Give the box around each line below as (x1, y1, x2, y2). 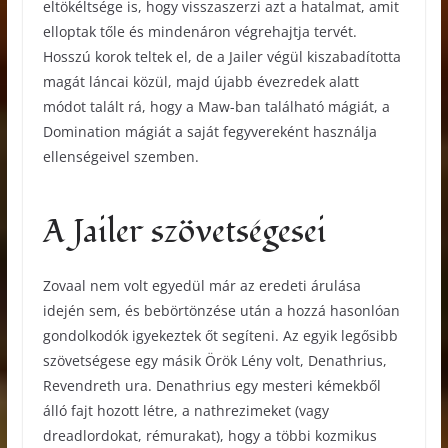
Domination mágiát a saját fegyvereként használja (42, 121, 377, 141)
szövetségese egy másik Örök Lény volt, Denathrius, (42, 351, 387, 371)
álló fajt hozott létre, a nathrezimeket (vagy (42, 401, 329, 421)
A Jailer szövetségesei (42, 210, 326, 255)
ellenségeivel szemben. (42, 146, 199, 166)
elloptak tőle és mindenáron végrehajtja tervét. (42, 21, 357, 41)
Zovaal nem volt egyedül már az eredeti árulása (42, 276, 361, 296)
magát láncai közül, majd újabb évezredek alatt (42, 71, 359, 91)
